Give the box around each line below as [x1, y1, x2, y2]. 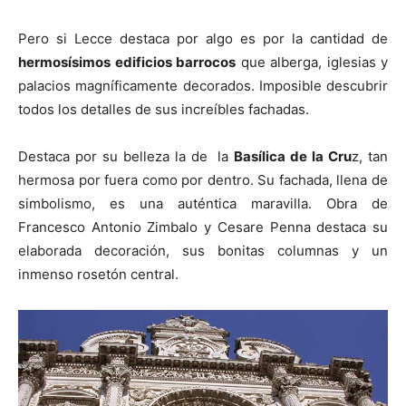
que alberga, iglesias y [236, 53, 388, 71]
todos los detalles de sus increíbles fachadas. [18, 101, 309, 118]
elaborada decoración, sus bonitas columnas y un [18, 242, 388, 259]
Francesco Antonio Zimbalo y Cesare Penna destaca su [18, 218, 388, 236]
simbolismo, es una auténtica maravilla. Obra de [18, 195, 388, 212]
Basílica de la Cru [234, 148, 353, 165]
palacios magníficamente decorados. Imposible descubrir [18, 77, 388, 94]
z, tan [352, 148, 389, 165]
